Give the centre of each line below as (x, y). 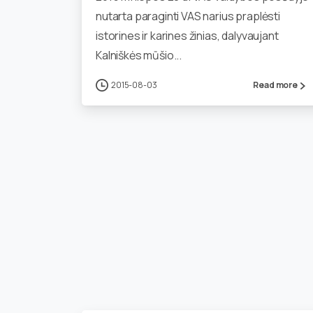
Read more (275, 85)
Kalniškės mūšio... (139, 56)
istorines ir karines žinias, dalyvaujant (187, 36)
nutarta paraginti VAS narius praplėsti (188, 16)
